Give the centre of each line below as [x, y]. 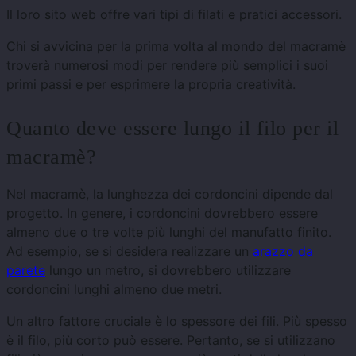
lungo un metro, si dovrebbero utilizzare [168, 270]
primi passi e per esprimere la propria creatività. [151, 84]
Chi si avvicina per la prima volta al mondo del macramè [176, 46]
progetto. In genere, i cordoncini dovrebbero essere [162, 213]
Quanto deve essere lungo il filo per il [173, 128]
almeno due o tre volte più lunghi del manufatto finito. [169, 232]
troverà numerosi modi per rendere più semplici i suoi [167, 65]
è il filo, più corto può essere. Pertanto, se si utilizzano [171, 340]
